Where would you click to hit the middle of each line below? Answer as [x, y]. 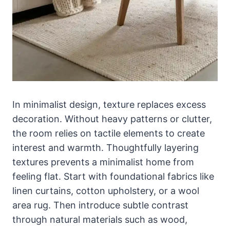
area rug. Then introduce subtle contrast [100, 205]
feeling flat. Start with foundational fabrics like [113, 176]
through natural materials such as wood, [100, 219]
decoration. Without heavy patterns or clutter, [112, 119]
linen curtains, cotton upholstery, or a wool [106, 190]
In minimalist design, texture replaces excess [109, 104]
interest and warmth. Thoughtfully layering [106, 147]
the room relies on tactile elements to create [109, 133]
